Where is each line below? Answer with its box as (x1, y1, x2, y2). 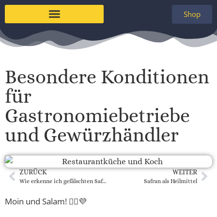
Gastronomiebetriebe (5, 105, 190, 126)
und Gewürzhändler (5, 124, 179, 146)
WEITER (172, 168, 197, 176)
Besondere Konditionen (5, 66, 209, 88)
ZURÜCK (19, 168, 47, 176)
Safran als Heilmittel (144, 177, 197, 185)
